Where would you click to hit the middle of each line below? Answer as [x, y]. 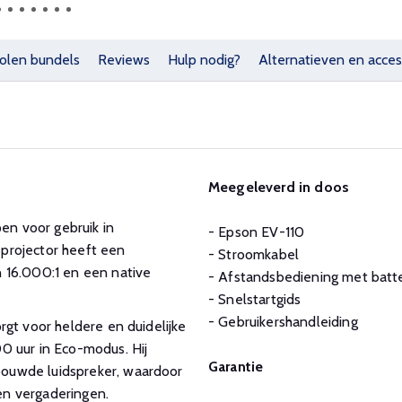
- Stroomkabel [254, 254]
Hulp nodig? [204, 60]
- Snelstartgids [255, 299]
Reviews [124, 60]
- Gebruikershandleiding [283, 322]
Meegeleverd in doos [279, 187]
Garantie [236, 367]
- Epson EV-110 [257, 232]
